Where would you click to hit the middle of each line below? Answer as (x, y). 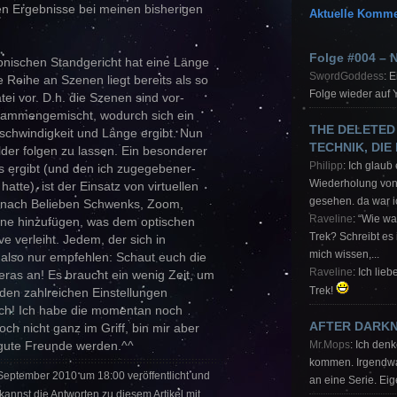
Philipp (326, 166)
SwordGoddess (346, 77)
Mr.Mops (330, 345)
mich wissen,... (344, 255)
